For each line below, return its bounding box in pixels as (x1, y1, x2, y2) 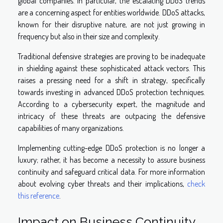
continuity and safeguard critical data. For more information (18, 166, 205, 177)
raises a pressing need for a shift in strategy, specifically (18, 75, 205, 85)
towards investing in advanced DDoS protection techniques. (18, 87, 205, 97)
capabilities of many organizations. (18, 122, 124, 133)
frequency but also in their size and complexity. (18, 31, 160, 41)
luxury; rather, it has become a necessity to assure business (18, 154, 205, 165)
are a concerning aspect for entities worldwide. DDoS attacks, (18, 7, 205, 17)
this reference (18, 190, 59, 201)
